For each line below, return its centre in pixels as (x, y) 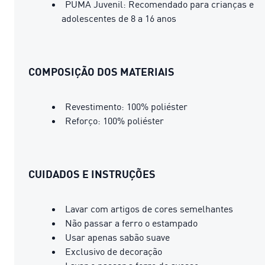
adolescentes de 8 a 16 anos (119, 18)
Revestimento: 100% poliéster (126, 106)
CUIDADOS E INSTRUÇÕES (92, 174)
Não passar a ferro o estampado (131, 223)
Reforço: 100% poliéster (114, 120)
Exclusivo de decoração (114, 251)
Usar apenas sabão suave (117, 237)
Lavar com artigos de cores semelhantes (149, 209)
